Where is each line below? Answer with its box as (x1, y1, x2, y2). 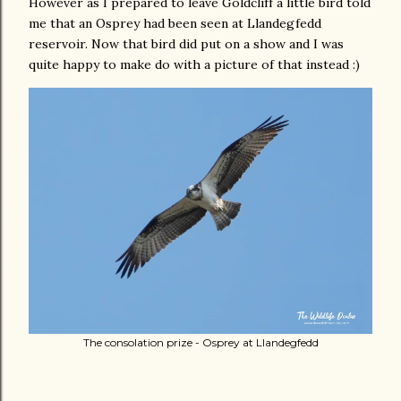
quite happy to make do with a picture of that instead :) (29, 56, 360, 73)
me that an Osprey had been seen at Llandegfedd (29, 15, 321, 32)
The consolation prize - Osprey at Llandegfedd (82, 336, 319, 350)
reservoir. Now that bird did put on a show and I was (29, 36, 344, 53)
